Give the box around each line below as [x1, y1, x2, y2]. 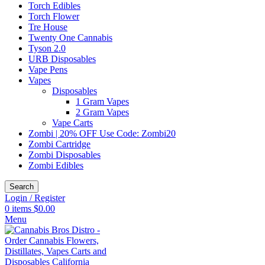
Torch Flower [28, 11, 79, 21]
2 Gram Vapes [76, 107, 129, 117]
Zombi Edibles [28, 160, 83, 170]
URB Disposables [28, 54, 96, 64]
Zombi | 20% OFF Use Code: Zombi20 [28, 128, 176, 138]
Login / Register [5, 193, 65, 203]
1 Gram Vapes [76, 96, 129, 106]
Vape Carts [52, 118, 93, 128]
